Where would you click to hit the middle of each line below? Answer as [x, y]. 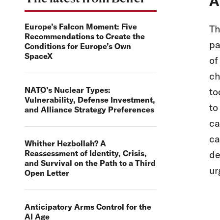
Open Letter [47, 173]
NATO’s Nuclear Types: [68, 90]
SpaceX [39, 56]
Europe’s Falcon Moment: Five [81, 26]
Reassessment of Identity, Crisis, [86, 153]
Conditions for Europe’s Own [78, 46]
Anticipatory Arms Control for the [88, 206]
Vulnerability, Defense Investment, [90, 99]
